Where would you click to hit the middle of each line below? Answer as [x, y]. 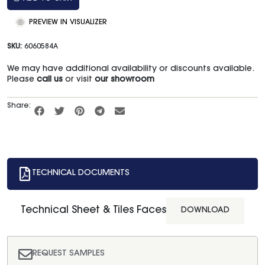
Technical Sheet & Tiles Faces [93, 211]
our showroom [125, 80]
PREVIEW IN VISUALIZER [67, 23]
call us [50, 80]
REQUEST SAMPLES [69, 254]
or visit [79, 80]
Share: [19, 106]
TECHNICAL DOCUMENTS [81, 174]
